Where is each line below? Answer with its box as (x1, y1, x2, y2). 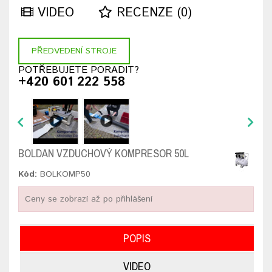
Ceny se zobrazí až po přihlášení (25, 193, 152, 205)
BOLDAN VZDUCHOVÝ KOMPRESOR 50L (18, 146, 189, 161)
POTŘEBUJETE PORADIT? (18, 63, 139, 77)
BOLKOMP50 (37, 168, 90, 180)
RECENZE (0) (112, 4, 192, 22)
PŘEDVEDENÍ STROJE (32, 45, 117, 57)
